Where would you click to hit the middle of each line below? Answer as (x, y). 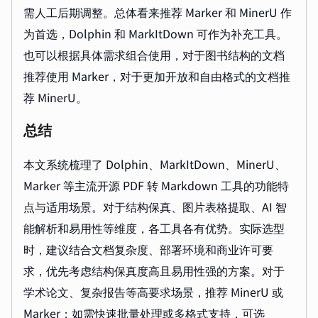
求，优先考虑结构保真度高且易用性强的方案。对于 (154, 270)
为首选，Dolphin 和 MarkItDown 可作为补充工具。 (155, 33)
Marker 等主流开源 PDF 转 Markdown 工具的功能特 (156, 185)
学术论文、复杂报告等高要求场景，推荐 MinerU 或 (153, 291)
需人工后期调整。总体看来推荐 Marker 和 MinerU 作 (158, 12)
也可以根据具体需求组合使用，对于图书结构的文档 (154, 54)
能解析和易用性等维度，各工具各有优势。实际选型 (154, 227)
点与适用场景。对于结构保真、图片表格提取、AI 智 (155, 206)
